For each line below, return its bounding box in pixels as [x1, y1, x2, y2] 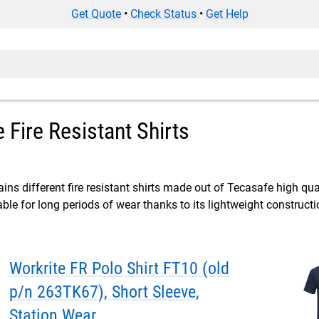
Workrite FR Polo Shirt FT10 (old [9, 258, 229, 278]
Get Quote [70, 7, 121, 21]
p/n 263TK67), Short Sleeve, [9, 282, 199, 302]
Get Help [205, 7, 249, 21]
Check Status [130, 7, 197, 21]
